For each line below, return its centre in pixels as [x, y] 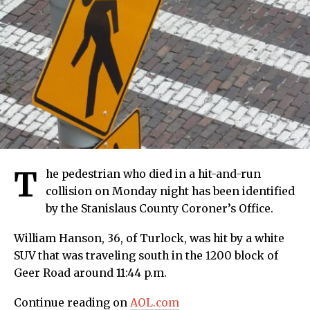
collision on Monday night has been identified [170, 192]
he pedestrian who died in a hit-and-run [153, 174]
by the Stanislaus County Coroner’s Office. [159, 209]
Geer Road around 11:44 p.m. [90, 273]
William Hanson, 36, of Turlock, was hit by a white [149, 239]
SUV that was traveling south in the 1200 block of [146, 256]
